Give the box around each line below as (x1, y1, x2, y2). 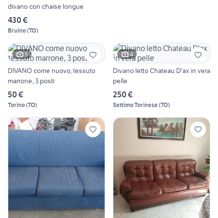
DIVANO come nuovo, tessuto (8, 66, 95, 75)
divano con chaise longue (8, 2, 84, 11)
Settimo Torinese (113, 101, 158, 109)
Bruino (8, 27, 26, 35)
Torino (8, 101, 25, 109)
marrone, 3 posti (8, 76, 54, 86)
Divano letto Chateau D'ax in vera (113, 66, 210, 75)
